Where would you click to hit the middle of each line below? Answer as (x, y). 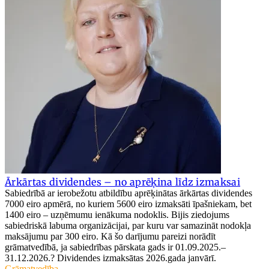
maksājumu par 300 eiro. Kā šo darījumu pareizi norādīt (110, 237)
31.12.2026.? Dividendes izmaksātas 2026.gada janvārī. (110, 258)
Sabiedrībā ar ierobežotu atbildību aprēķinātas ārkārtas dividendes (128, 193)
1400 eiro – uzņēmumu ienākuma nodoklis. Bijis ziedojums (117, 215)
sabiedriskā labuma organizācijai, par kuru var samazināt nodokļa (128, 226)
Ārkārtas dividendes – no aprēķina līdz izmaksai (123, 182)
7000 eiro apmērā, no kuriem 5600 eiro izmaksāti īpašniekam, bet (128, 204)
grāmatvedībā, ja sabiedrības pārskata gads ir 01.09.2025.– (115, 247)
